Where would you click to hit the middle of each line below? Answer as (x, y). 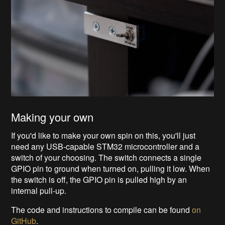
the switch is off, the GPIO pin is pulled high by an (99, 180)
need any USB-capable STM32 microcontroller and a (105, 147)
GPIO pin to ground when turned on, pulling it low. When (111, 169)
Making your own (52, 117)
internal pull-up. (39, 191)
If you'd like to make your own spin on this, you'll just (103, 136)
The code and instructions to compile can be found (102, 210)
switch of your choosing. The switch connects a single (106, 158)
